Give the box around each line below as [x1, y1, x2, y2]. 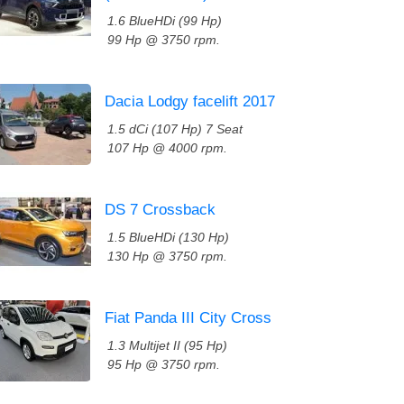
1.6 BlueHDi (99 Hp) [107, 14, 222, 28]
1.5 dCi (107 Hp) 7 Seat [107, 122, 243, 136]
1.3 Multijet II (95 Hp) [107, 338, 227, 353]
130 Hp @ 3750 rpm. [107, 249, 227, 263]
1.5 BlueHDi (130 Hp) [107, 230, 229, 244]
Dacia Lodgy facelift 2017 [105, 93, 275, 110]
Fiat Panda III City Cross [105, 309, 271, 326]
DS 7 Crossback [105, 201, 216, 218]
